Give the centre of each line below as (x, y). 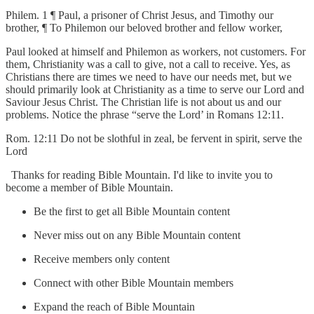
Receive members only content (102, 259)
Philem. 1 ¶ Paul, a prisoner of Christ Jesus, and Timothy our (139, 15)
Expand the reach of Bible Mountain (114, 306)
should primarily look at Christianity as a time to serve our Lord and (155, 89)
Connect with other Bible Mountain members (134, 282)
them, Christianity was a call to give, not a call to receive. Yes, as (148, 64)
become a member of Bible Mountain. (89, 187)
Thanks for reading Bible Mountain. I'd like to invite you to (139, 175)
